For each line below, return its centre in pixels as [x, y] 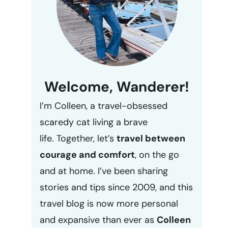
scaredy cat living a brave [94, 122]
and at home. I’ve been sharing [104, 171]
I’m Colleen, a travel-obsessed [104, 106]
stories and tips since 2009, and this [117, 188]
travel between [151, 139]
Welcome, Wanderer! [117, 87]
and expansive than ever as [98, 220]
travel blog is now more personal [109, 204]
